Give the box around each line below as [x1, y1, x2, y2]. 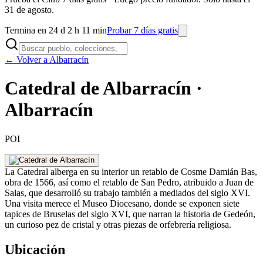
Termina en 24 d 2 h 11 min [5, 25, 107, 35]
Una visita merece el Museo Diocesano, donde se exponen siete [5, 198, 240, 208]
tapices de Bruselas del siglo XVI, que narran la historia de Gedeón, [5, 208, 255, 219]
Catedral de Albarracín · [5, 77, 203, 99]
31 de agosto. [5, 5, 54, 15]
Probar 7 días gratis [107, 25, 178, 35]
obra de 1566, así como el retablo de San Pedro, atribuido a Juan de [5, 177, 254, 187]
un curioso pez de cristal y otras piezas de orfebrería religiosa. [5, 219, 231, 230]
